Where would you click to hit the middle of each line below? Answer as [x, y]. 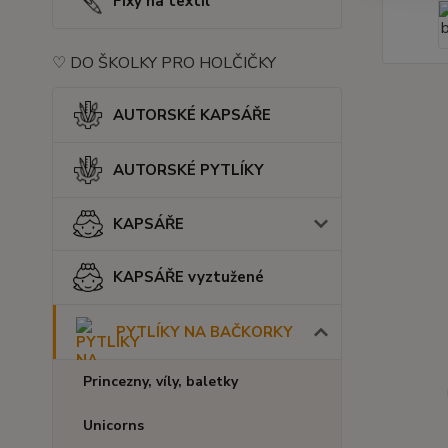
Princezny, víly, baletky [160, 381]
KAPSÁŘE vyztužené [188, 277]
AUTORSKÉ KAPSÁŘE [192, 115]
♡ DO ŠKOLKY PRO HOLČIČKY [164, 63]
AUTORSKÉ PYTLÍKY [188, 170]
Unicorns [113, 425]
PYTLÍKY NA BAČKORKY [204, 331]
